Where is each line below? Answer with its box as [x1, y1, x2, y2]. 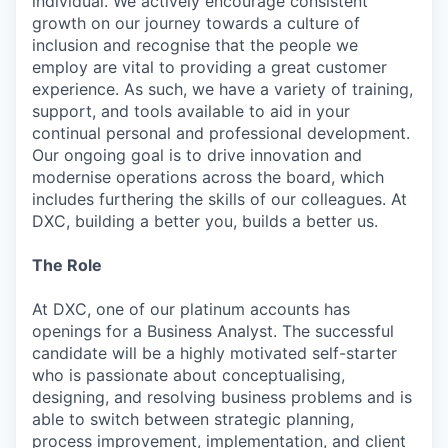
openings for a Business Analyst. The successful [32, 321, 394, 341]
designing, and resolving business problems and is [32, 387, 412, 407]
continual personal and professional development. [32, 123, 410, 143]
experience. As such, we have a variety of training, [32, 79, 413, 99]
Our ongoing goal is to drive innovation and [32, 145, 362, 165]
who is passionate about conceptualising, [32, 365, 345, 385]
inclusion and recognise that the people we [32, 35, 358, 55]
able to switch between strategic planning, [32, 409, 354, 429]
